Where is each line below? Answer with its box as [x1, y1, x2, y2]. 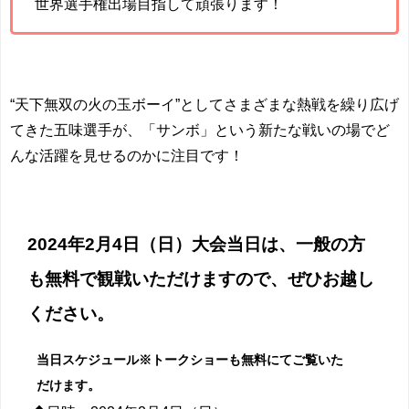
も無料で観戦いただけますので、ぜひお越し [27, 268, 375, 288]
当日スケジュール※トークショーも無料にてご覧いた [36, 351, 343, 367]
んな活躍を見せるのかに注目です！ [10, 148, 244, 164]
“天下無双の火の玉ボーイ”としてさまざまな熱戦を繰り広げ [10, 97, 399, 113]
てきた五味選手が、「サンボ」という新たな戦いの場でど [10, 122, 390, 139]
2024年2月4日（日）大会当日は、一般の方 [27, 234, 366, 254]
